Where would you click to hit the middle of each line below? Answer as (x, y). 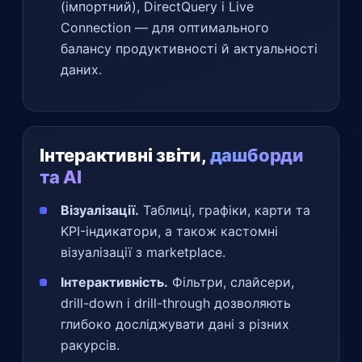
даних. (81, 69)
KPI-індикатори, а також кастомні (169, 231)
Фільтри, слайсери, (231, 282)
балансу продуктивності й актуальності (189, 48)
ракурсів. (90, 345)
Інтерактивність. (114, 282)
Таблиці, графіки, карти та (225, 210)
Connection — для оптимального (165, 27)
